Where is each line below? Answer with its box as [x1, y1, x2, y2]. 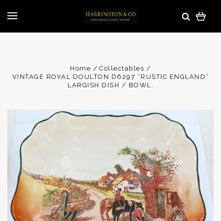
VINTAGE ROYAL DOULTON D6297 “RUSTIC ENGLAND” [12, 73, 209, 80]
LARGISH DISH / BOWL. [68, 81, 153, 89]
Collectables [99, 65, 144, 72]
